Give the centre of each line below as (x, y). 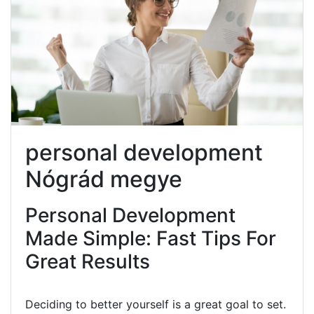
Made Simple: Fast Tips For (151, 238)
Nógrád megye (104, 179)
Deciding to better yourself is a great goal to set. (156, 304)
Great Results (88, 261)
